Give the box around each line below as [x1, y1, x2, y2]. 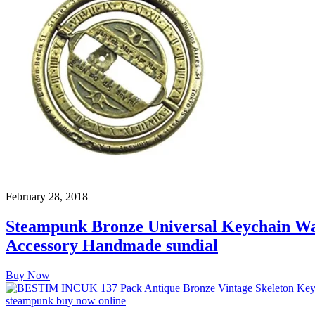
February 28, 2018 [6, 190, 88, 202]
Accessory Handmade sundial [6, 236, 218, 255]
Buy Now [6, 269, 50, 281]
